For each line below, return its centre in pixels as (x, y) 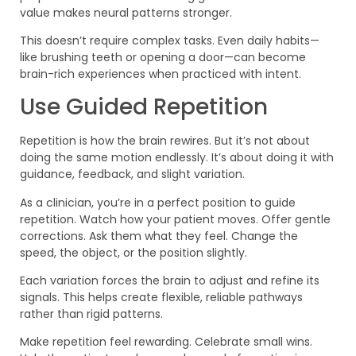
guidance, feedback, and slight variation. (132, 174)
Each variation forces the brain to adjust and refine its (170, 281)
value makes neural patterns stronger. (126, 12)
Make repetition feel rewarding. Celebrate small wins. (166, 342)
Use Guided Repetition (144, 107)
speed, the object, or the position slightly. (133, 252)
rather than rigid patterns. (91, 314)
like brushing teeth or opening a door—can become (163, 57)
